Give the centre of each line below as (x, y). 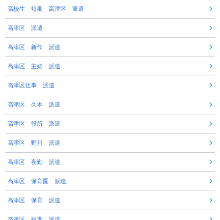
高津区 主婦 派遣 (34, 67)
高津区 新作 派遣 (34, 47)
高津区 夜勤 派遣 (34, 162)
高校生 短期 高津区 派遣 (46, 9)
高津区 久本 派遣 (34, 105)
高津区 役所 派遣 (34, 124)
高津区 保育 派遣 (34, 201)
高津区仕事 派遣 (31, 86)
